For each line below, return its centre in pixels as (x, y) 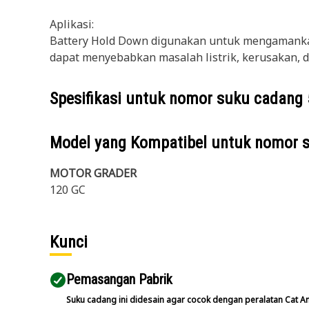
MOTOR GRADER (93, 173)
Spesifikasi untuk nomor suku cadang (178, 99)
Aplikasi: (72, 24)
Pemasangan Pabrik (119, 279)
